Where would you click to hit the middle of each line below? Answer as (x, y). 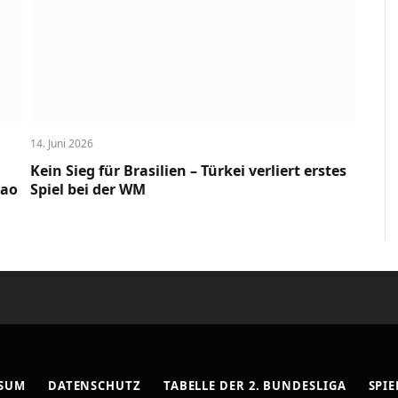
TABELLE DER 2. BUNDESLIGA (255, 386)
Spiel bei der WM (88, 190)
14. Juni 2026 (62, 144)
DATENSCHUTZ (94, 386)
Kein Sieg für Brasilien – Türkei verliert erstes (189, 171)
